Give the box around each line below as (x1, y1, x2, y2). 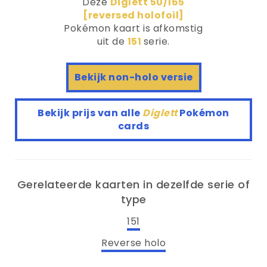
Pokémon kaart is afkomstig (64, 21, 203, 35)
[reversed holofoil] (83, 8, 184, 22)
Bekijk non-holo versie (74, 70, 193, 84)
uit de (97, 35, 128, 48)
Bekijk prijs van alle (38, 106, 143, 120)
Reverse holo (101, 235, 166, 250)
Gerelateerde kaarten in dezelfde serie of (17, 177, 250, 192)
